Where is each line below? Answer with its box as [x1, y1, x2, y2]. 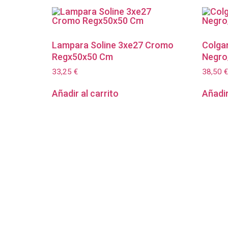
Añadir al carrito [52, 88, 119, 99]
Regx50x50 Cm [52, 51, 113, 62]
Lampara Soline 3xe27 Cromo [52, 39, 174, 50]
